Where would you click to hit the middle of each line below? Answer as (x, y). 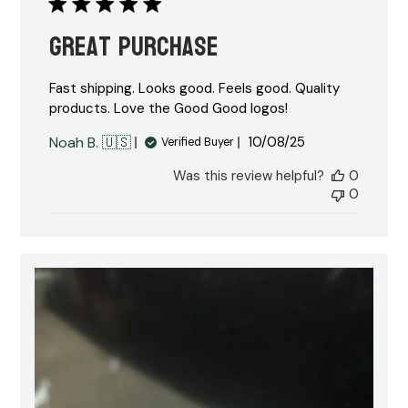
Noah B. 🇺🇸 (91, 142)
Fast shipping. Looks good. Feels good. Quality (195, 88)
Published (307, 142)
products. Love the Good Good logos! (169, 108)
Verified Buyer (198, 143)
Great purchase (134, 46)
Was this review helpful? (248, 175)
